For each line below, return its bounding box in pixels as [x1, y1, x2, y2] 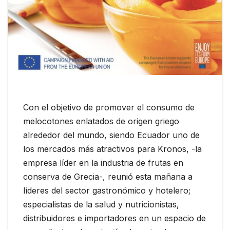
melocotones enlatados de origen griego [23, 116, 179, 127]
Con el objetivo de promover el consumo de [23, 102, 195, 113]
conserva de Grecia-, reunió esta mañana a [23, 171, 193, 182]
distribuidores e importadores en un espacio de [23, 213, 206, 224]
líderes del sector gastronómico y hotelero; [23, 185, 190, 196]
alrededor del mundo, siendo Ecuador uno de [23, 130, 200, 141]
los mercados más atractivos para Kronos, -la [23, 144, 202, 155]
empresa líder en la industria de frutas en [23, 158, 183, 168]
